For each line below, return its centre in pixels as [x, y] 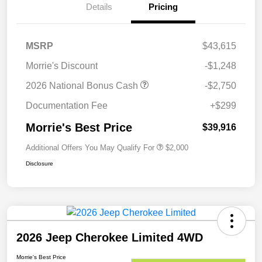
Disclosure [39, 164]
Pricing [163, 7]
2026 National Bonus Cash [83, 86]
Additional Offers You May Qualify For [90, 148]
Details [99, 7]
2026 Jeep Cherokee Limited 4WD [110, 238]
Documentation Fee [67, 106]
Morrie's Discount [62, 66]
